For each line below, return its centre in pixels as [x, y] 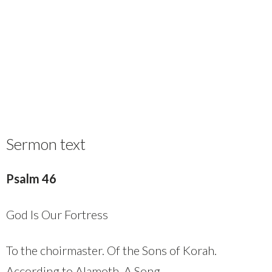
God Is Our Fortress [57, 214]
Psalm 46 [31, 178]
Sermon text [46, 144]
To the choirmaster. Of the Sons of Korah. [111, 250]
